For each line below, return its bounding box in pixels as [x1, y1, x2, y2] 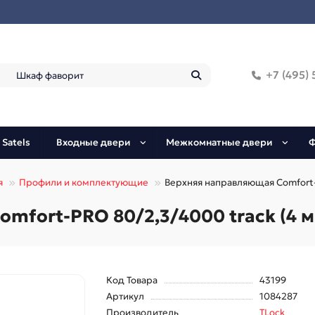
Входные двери [56, 136, 131, 149]
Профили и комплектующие [19, 176, 148, 189]
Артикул [105, 290, 144, 303]
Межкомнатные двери [166, 136, 273, 149]
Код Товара [105, 274, 157, 287]
